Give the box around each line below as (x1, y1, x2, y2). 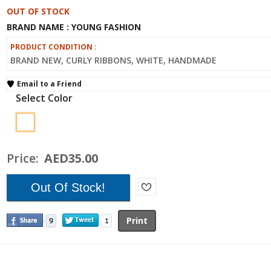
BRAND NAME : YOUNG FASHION (7, 21, 141, 33)
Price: (7, 149, 42, 166)
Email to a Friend (17, 78, 82, 89)
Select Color (16, 91, 73, 105)
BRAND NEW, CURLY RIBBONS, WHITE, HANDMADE (10, 54, 217, 66)
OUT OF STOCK (7, 5, 70, 17)
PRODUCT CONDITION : (10, 41, 97, 52)
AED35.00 (44, 149, 98, 166)
